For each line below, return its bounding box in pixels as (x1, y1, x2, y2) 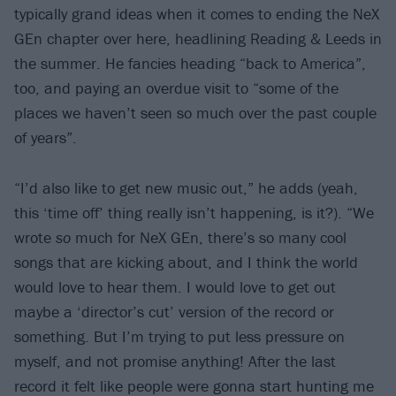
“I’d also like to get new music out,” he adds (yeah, (14, 177, 358, 198)
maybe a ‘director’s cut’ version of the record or (14, 301, 334, 322)
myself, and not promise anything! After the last (14, 350, 336, 371)
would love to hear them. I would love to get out (14, 276, 336, 297)
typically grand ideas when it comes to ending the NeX (14, 4, 379, 25)
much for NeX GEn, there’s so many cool (71, 226, 346, 247)
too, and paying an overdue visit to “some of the (14, 78, 339, 99)
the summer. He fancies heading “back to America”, (14, 53, 366, 74)
